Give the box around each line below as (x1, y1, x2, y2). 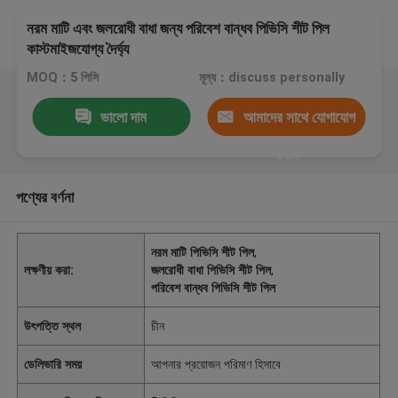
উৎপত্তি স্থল (24, 318, 82, 333)
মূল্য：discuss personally (198, 70, 345, 85)
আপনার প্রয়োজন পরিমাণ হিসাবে (151, 356, 282, 371)
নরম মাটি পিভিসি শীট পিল (151, 244, 255, 259)
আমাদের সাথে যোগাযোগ (243, 107, 355, 126)
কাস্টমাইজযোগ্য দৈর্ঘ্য (27, 40, 130, 59)
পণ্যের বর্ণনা (15, 187, 74, 206)
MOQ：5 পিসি (27, 70, 99, 85)
